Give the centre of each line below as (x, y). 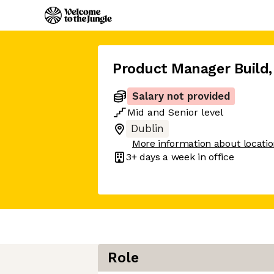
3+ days (143, 157)
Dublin (147, 129)
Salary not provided (181, 96)
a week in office (197, 157)
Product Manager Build (191, 69)
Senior (183, 112)
